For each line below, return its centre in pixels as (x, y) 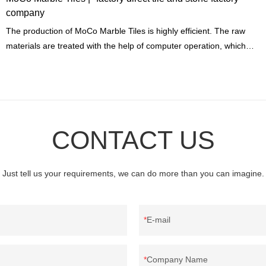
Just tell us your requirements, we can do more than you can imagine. (133, 174)
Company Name (177, 260)
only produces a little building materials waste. (92, 60)
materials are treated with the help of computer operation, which (126, 45)
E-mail (159, 220)
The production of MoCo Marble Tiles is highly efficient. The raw (77, 31)
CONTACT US (133, 140)
